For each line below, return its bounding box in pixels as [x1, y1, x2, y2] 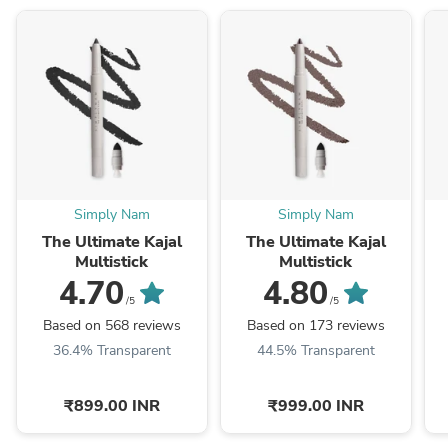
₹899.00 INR [63, 395, 160, 418]
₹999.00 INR [267, 395, 364, 418]
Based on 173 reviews [246, 316, 385, 336]
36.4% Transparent [52, 341, 171, 361]
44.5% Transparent [256, 341, 375, 361]
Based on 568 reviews [42, 316, 181, 336]
